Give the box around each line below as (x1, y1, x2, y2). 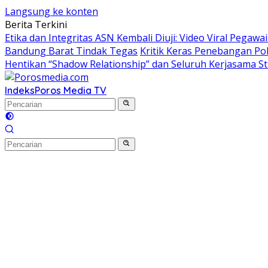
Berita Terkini (5, 18, 67, 31)
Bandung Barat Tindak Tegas (5, 44, 138, 57)
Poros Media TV (35, 84, 106, 96)
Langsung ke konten (5, 5, 98, 18)
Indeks (5, 84, 35, 96)
